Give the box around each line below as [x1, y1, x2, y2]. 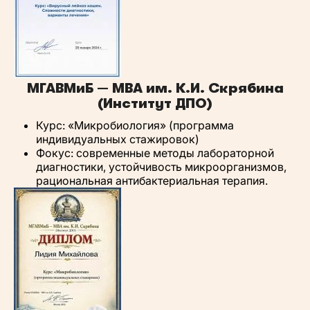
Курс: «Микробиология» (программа [36, 118, 234, 132]
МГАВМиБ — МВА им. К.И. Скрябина [26, 80, 284, 96]
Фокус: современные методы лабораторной [36, 146, 274, 160]
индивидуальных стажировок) [36, 132, 199, 146]
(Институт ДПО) [98, 95, 212, 111]
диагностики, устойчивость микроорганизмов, [36, 160, 286, 174]
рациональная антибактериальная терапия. [36, 174, 268, 188]
